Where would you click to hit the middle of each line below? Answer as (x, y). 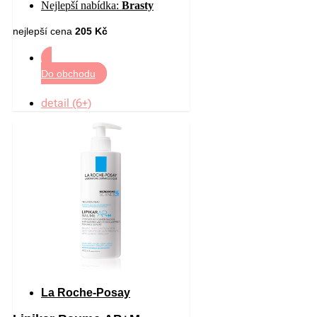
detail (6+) (66, 103)
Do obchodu (68, 73)
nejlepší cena (44, 31)
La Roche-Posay (86, 292)
